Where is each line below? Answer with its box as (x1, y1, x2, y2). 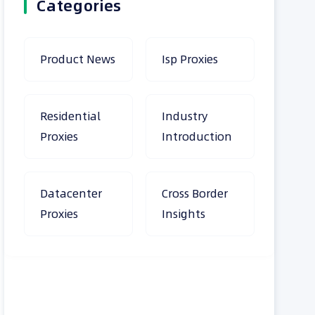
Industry (162, 108, 208, 124)
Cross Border (162, 185, 229, 201)
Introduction (162, 128, 233, 144)
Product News (40, 51, 116, 67)
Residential (40, 108, 101, 124)
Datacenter (40, 185, 103, 201)
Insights (162, 205, 206, 221)
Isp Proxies (162, 51, 219, 67)
